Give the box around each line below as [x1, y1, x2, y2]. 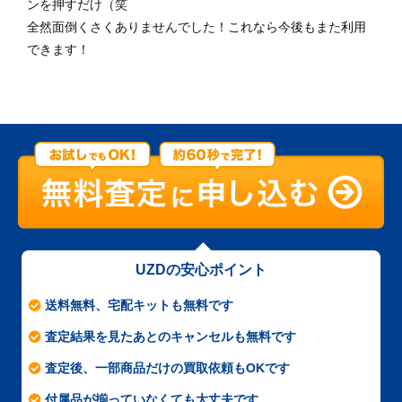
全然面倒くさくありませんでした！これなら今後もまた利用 [27, 20, 366, 34]
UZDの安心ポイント [135, 262, 267, 278]
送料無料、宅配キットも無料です [45, 298, 233, 313]
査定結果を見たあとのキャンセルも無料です [45, 329, 296, 345]
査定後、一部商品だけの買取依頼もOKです [45, 361, 290, 376]
